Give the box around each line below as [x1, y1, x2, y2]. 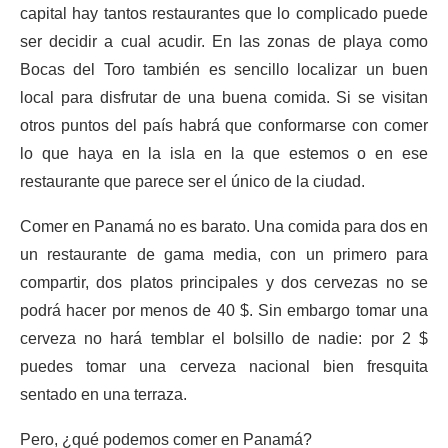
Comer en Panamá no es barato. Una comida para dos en [20, 218, 428, 235]
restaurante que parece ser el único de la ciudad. [20, 173, 365, 190]
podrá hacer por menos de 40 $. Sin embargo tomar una [20, 302, 428, 319]
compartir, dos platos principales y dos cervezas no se [20, 274, 428, 291]
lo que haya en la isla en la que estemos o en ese [20, 145, 428, 162]
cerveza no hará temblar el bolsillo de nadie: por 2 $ [20, 330, 428, 347]
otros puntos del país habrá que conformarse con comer [20, 117, 428, 134]
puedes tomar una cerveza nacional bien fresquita [20, 358, 428, 375]
